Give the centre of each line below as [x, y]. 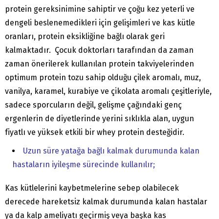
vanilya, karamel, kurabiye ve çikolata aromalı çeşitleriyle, [108, 91]
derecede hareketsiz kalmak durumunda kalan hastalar [106, 201]
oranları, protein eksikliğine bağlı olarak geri [85, 36]
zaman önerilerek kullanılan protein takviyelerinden [99, 64]
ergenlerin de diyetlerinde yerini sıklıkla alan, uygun [99, 118]
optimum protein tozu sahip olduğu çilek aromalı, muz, [103, 77]
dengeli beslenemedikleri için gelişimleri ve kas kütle [100, 22]
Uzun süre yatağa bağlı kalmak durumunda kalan [111, 151]
